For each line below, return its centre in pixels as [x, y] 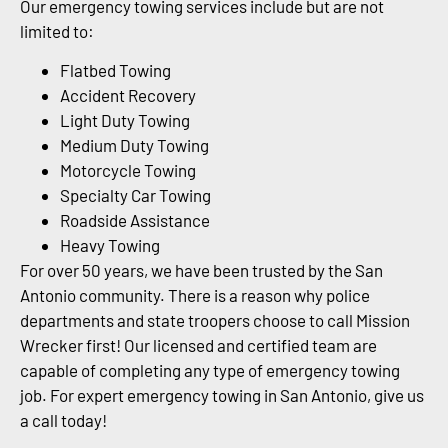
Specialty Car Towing [135, 195]
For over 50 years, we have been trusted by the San [201, 270]
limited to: [57, 30]
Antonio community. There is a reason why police [195, 295]
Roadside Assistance [135, 220]
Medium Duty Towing [134, 145]
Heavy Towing [110, 245]
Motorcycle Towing [128, 170]
